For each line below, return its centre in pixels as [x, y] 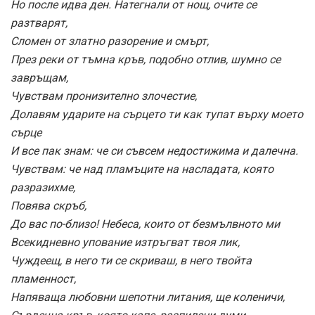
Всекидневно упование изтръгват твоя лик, [125, 243]
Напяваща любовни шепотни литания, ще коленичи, [148, 297]
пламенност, [43, 279]
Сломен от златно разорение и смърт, [110, 41]
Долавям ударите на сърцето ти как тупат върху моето [157, 115]
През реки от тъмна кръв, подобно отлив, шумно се [146, 60]
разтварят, [39, 23]
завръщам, [39, 78]
